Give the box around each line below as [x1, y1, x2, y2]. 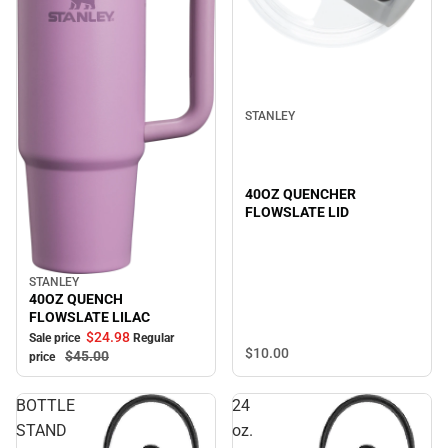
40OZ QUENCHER [245, 186, 356, 203]
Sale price [29, 331, 83, 346]
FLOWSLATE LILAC [29, 309, 150, 326]
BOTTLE [16, 396, 75, 416]
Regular [133, 331, 174, 346]
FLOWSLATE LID [245, 204, 349, 221]
